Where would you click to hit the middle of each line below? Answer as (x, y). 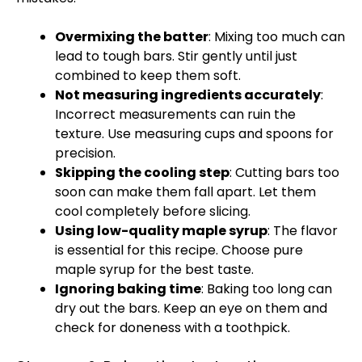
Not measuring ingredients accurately (188, 95)
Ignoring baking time (128, 289)
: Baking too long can (267, 289)
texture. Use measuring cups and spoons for (194, 134)
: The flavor (303, 231)
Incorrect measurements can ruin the (175, 114)
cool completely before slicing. (153, 211)
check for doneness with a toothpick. (173, 328)
